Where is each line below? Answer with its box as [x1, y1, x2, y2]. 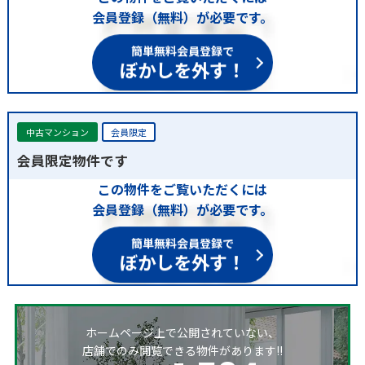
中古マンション [25, 125, 89, 139]
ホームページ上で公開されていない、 [85, 324, 279, 341]
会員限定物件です [16, 150, 128, 170]
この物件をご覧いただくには [97, 178, 267, 199]
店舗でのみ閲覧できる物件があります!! [81, 342, 283, 359]
